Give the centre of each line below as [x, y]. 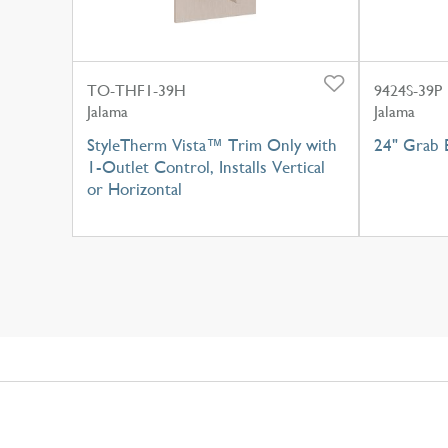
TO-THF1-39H [136, 90]
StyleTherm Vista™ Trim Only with [212, 144]
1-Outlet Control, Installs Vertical [206, 166]
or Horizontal [134, 188]
